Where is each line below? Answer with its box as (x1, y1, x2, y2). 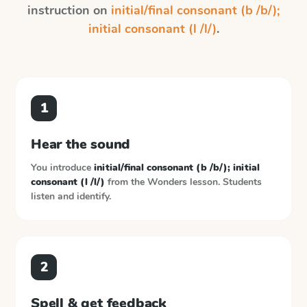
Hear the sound (31, 135, 131, 153)
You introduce (31, 161, 94, 174)
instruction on (27, 2, 111, 19)
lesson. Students (190, 175, 262, 188)
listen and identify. (31, 190, 111, 203)
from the (105, 175, 147, 188)
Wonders (147, 175, 187, 188)
